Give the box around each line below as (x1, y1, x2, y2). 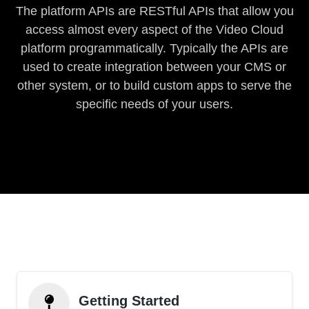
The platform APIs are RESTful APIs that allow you (15, 4, 294, 18)
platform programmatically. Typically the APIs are (21, 41, 288, 55)
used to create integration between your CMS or (23, 60, 286, 74)
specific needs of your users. (76, 97, 233, 111)
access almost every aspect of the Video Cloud (26, 23, 283, 37)
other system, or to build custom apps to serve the (17, 79, 292, 92)
